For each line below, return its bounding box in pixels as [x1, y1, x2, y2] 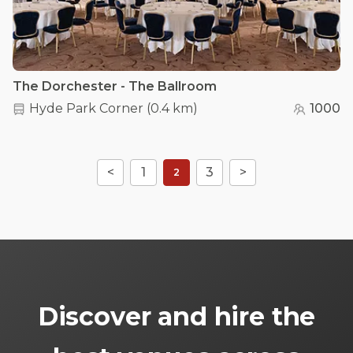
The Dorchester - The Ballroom [13, 79, 217, 94]
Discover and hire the [37, 301, 316, 332]
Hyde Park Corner [29, 101, 143, 116]
